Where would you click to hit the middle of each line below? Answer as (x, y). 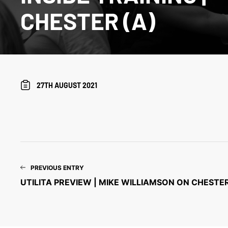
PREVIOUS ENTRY (58, 168)
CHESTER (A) (88, 21)
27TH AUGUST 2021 (67, 85)
